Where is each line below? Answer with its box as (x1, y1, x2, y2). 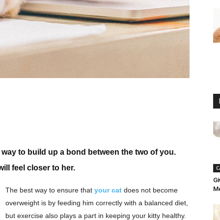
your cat (94, 186, 122, 194)
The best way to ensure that (5, 186, 94, 194)
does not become (122, 186, 178, 194)
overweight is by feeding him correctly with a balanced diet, (5, 199, 188, 207)
